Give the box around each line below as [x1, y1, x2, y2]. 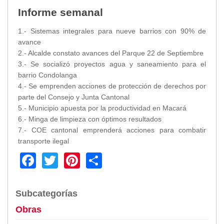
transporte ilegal [18, 136, 69, 145]
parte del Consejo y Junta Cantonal [18, 92, 129, 101]
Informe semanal [18, 6, 103, 18]
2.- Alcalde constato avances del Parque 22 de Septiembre [18, 48, 203, 57]
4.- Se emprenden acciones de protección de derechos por [18, 81, 206, 90]
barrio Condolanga [18, 70, 77, 79]
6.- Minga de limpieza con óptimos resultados [18, 114, 161, 123]
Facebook [36, 150, 107, 168]
